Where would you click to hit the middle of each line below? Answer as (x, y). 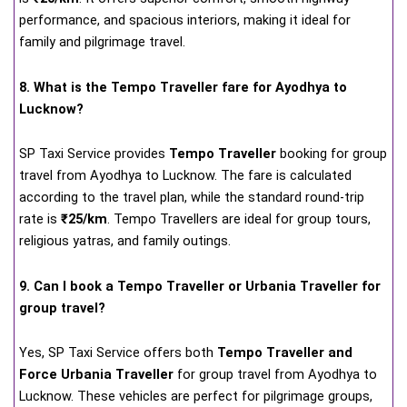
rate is (40, 219)
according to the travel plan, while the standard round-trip (192, 198)
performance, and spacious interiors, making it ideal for (185, 20)
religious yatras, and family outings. (125, 241)
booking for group (332, 154)
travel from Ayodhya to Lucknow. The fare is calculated (185, 176)
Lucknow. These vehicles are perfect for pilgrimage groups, (196, 397)
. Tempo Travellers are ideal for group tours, (239, 219)
